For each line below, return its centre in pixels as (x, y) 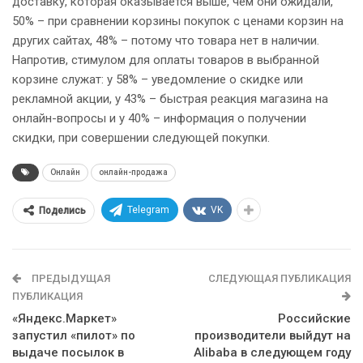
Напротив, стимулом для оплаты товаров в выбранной (166, 60)
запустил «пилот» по (74, 336)
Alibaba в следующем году (272, 353)
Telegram (148, 210)
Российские (314, 319)
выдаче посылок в (68, 353)
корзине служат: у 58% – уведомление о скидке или (158, 80)
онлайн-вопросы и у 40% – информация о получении (159, 119)
